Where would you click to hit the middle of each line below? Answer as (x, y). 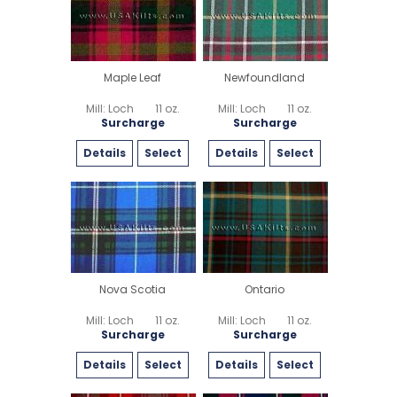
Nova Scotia (132, 289)
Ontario (265, 289)
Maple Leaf (132, 77)
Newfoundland (265, 77)
